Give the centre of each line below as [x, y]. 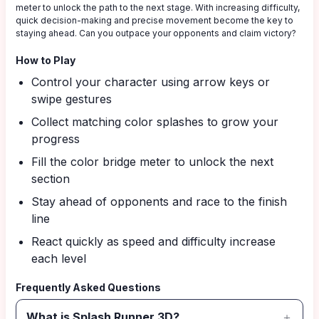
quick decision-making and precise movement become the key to [155, 20]
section [51, 179]
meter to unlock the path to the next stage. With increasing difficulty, [158, 7]
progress [56, 139]
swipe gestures [72, 99]
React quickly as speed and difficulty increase [153, 241]
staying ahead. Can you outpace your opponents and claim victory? [156, 33]
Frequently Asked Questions [88, 287]
